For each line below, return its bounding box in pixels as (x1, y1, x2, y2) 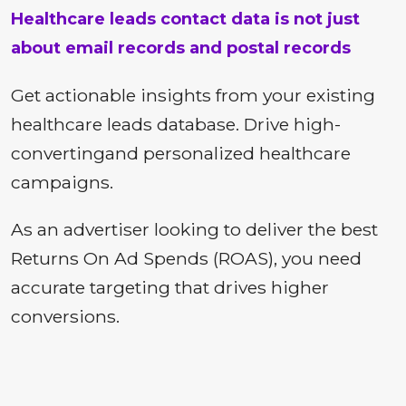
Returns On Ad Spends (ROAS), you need (11, 247, 362, 270)
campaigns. (11, 171, 113, 194)
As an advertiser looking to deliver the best (11, 218, 378, 241)
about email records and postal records (11, 38, 351, 59)
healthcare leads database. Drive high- (11, 113, 341, 136)
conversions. (11, 305, 120, 328)
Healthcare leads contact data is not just (11, 9, 360, 30)
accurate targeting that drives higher (11, 276, 329, 299)
